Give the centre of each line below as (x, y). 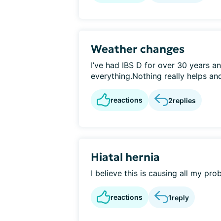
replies (184, 100)
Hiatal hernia (125, 157)
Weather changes (138, 49)
